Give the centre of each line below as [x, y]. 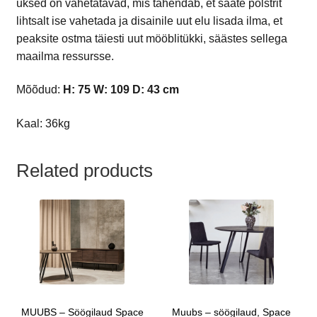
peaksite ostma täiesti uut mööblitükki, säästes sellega [151, 38]
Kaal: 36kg [43, 123]
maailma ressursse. [65, 56]
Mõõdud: [39, 90]
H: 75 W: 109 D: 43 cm [121, 90]
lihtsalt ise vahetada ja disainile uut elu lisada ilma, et [149, 21]
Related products [84, 170]
